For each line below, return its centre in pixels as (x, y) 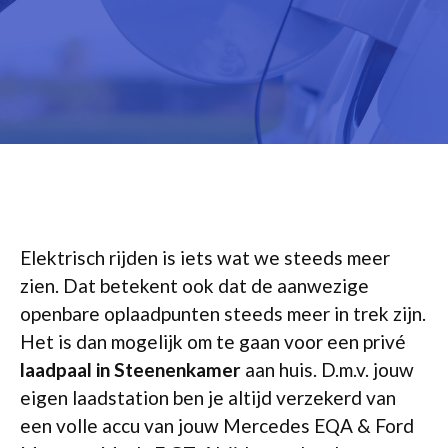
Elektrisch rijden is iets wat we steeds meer (205, 257)
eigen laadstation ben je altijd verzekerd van (208, 397)
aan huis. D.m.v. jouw (327, 369)
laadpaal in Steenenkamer (130, 369)
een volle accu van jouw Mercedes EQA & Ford (217, 425)
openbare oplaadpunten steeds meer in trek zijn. (223, 313)
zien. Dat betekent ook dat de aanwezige (194, 285)
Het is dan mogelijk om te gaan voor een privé (213, 341)
